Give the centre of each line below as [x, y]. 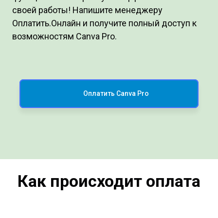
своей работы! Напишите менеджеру [87, 10]
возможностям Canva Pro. [64, 36]
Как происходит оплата [109, 181]
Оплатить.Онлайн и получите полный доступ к [104, 23]
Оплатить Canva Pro [116, 94]
